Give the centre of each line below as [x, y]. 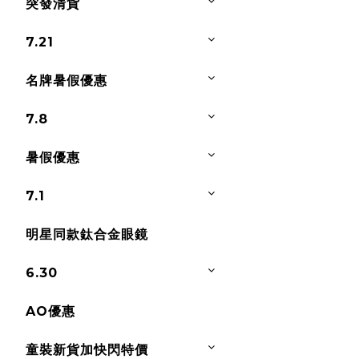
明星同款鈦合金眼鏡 [87, 234]
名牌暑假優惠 [67, 81]
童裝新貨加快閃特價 [87, 350]
